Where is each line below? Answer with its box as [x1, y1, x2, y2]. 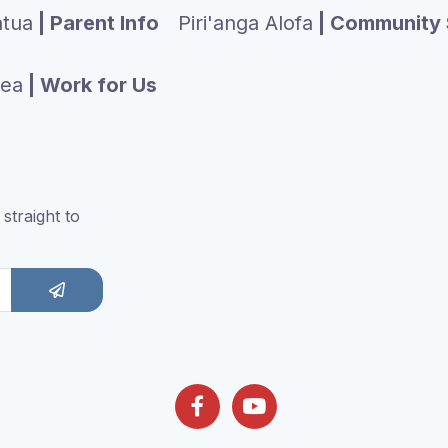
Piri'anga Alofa [178, 11, 314, 36]
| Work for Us [22, 73, 157, 98]
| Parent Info [32, 11, 159, 36]
